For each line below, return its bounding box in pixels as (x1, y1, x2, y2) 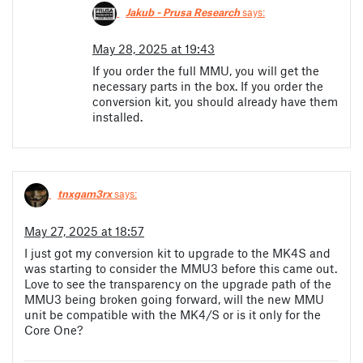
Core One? (24, 322, 83, 337)
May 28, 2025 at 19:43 (92, 41, 215, 57)
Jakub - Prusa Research (126, 5, 240, 19)
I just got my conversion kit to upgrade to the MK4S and (24, 245, 331, 260)
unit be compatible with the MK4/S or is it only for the (24, 306, 321, 322)
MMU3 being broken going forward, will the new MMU (24, 291, 324, 306)
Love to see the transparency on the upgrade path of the (24, 275, 331, 291)
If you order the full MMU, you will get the (92, 63, 319, 79)
